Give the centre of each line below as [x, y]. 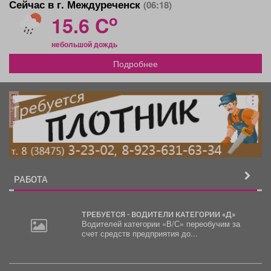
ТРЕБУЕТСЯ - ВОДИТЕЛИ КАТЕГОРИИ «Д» [161, 214]
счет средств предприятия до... [139, 233]
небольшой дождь [84, 44]
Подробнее [135, 64]
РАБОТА [31, 179]
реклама [14, 111]
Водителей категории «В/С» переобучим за [161, 224]
